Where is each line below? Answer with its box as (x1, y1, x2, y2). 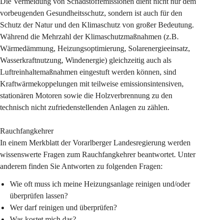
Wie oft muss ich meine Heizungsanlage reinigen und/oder (10, 180, 192, 189)
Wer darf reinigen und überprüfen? (10, 203, 117, 212)
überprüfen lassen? (10, 192, 68, 200)
